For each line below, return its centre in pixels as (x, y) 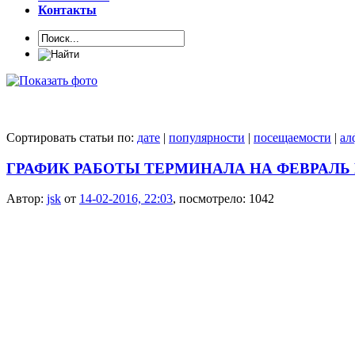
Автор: (27, 199)
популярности (207, 137)
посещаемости (292, 137)
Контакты (67, 10)
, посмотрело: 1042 (223, 199)
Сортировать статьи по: (72, 137)
